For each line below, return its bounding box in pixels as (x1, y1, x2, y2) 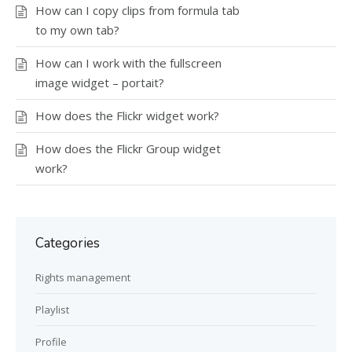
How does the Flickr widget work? (35, 107, 219, 123)
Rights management (35, 269, 130, 284)
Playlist (35, 302, 69, 317)
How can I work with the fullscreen (35, 54, 222, 71)
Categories (35, 233, 100, 252)
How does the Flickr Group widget (35, 140, 221, 156)
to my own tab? (35, 21, 119, 38)
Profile (35, 334, 67, 349)
